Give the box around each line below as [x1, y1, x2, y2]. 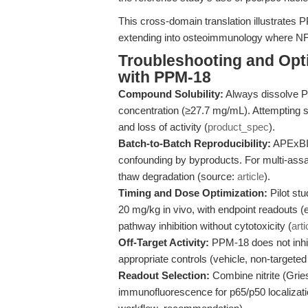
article [237, 170, 264, 182]
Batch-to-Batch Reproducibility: [118, 137, 271, 149]
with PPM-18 [118, 69, 211, 86]
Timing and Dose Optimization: [118, 187, 267, 199]
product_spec [208, 121, 269, 133]
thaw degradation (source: [118, 170, 237, 182]
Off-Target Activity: [118, 236, 209, 248]
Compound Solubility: [118, 88, 223, 100]
